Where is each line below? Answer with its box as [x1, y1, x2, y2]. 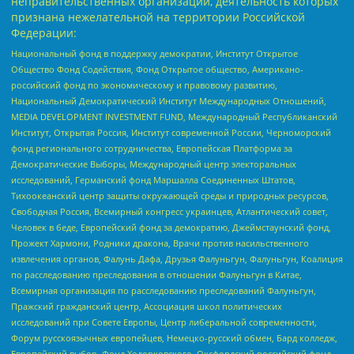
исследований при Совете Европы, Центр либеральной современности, [11, 315, 317, 328]
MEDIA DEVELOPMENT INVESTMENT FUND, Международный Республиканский [11, 110, 337, 122]
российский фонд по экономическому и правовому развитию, [11, 78, 277, 91]
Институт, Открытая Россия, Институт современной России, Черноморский [11, 126, 331, 138]
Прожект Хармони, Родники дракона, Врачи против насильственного [11, 236, 309, 249]
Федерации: [11, 25, 77, 41]
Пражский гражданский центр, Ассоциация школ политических [11, 299, 282, 312]
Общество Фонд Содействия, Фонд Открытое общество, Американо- [11, 62, 303, 75]
